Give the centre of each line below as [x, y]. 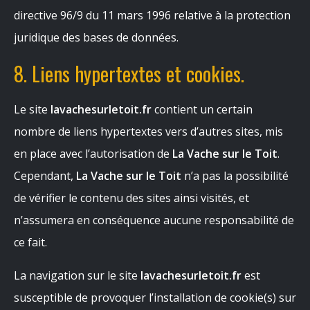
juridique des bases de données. [96, 37]
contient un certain [202, 109]
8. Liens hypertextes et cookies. [129, 73]
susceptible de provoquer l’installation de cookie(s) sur [155, 298]
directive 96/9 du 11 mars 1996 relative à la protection [152, 15]
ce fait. [30, 242]
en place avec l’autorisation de [93, 154]
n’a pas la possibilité [235, 176]
